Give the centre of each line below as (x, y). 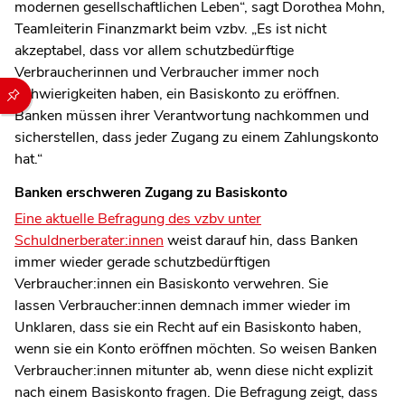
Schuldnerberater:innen (89, 240)
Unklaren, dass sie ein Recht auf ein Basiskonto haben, (188, 327)
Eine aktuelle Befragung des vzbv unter (138, 218)
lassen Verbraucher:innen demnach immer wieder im (183, 305)
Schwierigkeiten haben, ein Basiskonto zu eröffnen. (177, 94)
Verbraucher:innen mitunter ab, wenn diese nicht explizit (193, 370)
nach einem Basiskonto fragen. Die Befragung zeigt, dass (196, 392)
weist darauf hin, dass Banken (261, 240)
